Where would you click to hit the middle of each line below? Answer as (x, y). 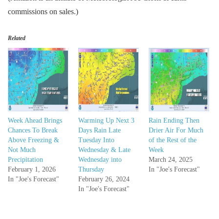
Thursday (91, 170)
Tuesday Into (96, 140)
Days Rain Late (99, 131)
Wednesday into (100, 160)
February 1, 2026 (32, 170)
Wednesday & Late (104, 150)
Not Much (22, 150)
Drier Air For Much (176, 131)
